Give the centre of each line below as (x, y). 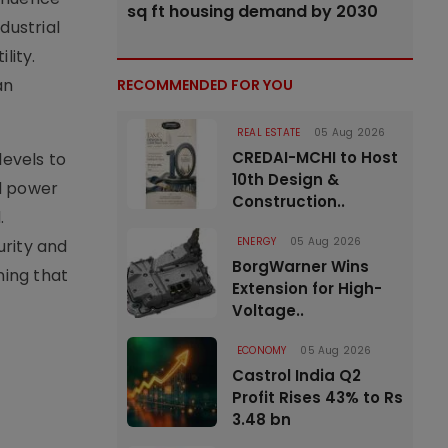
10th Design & (285, 179)
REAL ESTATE (269, 132)
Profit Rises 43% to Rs (317, 397)
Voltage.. (268, 310)
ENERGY (257, 241)
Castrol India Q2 (296, 375)
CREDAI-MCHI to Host (315, 157)
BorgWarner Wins (300, 266)
